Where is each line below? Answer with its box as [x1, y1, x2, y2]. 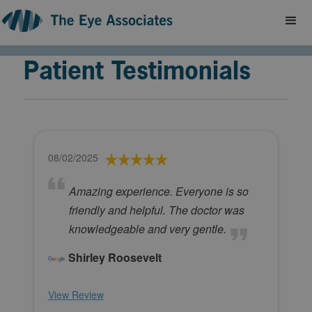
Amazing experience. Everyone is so [68, 183, 249, 200]
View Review [47, 288, 104, 302]
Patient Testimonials [23, 54, 251, 87]
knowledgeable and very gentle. [68, 221, 226, 237]
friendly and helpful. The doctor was [68, 202, 244, 219]
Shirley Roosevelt [68, 249, 162, 266]
